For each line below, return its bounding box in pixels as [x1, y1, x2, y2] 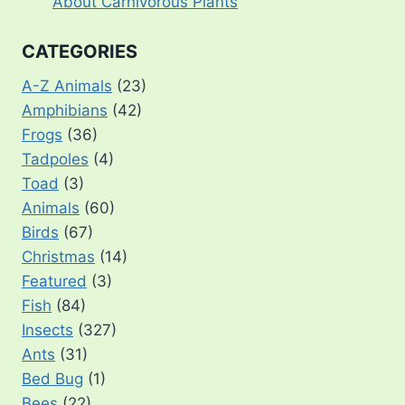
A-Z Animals [22, 76, 112, 95]
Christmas [22, 247, 95, 266]
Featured [22, 271, 87, 290]
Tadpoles [22, 149, 89, 168]
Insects [22, 320, 73, 339]
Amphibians [22, 100, 108, 119]
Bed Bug [22, 369, 83, 388]
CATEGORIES [22, 40, 137, 62]
